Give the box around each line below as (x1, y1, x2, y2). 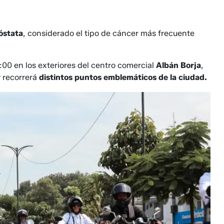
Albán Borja (156, 60, 201, 70)
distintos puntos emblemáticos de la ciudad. (39, 72, 207, 82)
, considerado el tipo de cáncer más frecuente (23, 28, 194, 38)
